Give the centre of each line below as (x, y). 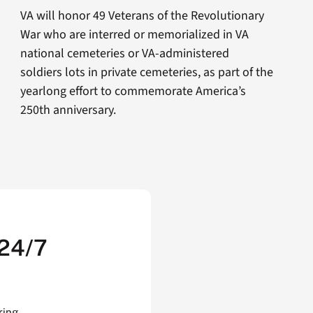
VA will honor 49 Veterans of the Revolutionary (143, 15)
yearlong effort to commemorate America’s (133, 91)
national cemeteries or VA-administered (125, 53)
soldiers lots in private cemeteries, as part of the (147, 72)
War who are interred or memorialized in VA (135, 34)
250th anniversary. (68, 110)
